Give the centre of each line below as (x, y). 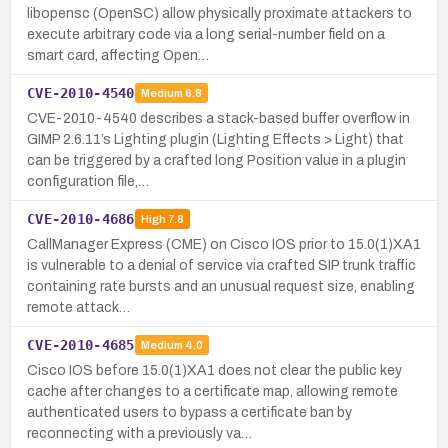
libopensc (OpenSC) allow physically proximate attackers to (219, 13)
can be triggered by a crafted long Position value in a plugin (216, 160)
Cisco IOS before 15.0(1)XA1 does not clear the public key (214, 370)
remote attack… (78, 307)
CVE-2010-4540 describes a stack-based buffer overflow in (218, 118)
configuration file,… (88, 181)
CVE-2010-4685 (81, 344)
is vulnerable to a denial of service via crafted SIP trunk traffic (221, 265)
